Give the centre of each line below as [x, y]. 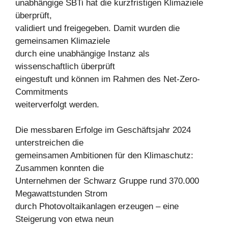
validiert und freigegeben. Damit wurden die [97, 28]
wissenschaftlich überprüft [65, 66]
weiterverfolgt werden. [57, 104]
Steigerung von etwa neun [64, 219]
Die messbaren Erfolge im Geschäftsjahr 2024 [103, 130]
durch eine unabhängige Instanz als [82, 53]
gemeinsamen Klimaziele [63, 41]
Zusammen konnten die [60, 168]
